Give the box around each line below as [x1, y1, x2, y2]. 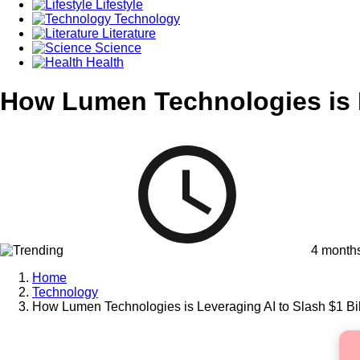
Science [92, 40, 141, 55]
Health [83, 55, 124, 69]
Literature [99, 26, 156, 40]
